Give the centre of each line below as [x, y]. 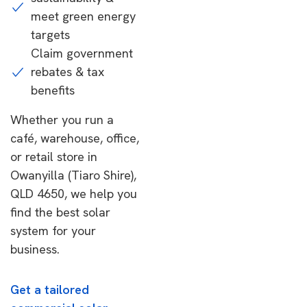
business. [35, 249]
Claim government [82, 53]
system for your [53, 231]
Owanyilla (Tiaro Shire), [73, 175]
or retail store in [54, 157]
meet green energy [83, 16]
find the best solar [60, 212]
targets [50, 35]
